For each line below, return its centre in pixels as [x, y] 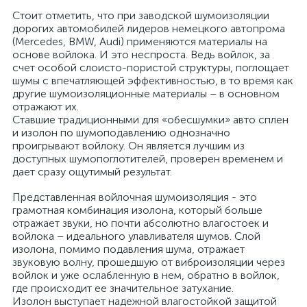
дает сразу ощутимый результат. [92, 172]
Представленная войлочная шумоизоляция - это [135, 197]
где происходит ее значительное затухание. [123, 288]
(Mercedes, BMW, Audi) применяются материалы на [140, 41]
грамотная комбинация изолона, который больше [137, 210]
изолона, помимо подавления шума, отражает [128, 249]
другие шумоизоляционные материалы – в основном [146, 94]
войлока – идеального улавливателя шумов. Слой [136, 236]
